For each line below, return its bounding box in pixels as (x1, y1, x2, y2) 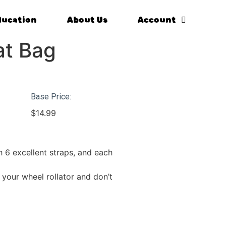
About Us (67, 15, 108, 25)
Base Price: (30, 92, 71, 101)
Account (138, 15, 177, 25)
